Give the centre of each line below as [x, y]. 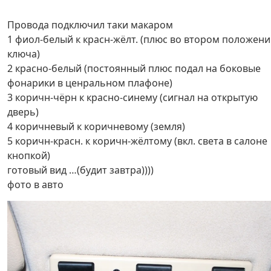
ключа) [24, 54]
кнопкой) [29, 156]
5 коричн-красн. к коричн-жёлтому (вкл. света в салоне [137, 141]
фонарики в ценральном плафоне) [90, 83]
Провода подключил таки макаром [90, 25]
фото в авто [35, 185]
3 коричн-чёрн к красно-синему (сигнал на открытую [132, 98]
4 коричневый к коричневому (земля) [96, 127]
